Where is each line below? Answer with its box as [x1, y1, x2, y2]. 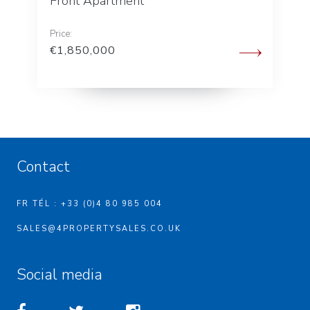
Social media [17, 264, 102, 285]
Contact [17, 156, 70, 177]
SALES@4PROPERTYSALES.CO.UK [17, 223, 181, 234]
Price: [50, 27, 72, 40]
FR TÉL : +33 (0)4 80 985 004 [17, 198, 163, 209]
